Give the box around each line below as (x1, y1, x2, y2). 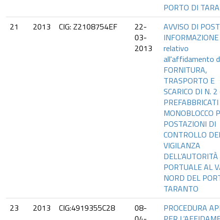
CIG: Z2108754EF (59, 21, 117, 32)
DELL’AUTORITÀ (164, 150, 218, 162)
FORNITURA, (164, 64, 207, 76)
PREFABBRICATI (164, 96, 219, 108)
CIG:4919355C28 (59, 202, 115, 214)
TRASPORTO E (164, 75, 215, 86)
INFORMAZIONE (164, 31, 219, 43)
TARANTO (164, 183, 198, 194)
